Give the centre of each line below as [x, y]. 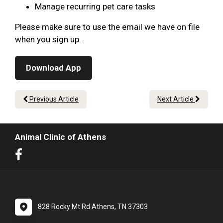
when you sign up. [49, 40]
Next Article [176, 99]
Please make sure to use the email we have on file [107, 27]
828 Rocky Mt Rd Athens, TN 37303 [93, 207]
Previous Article [53, 99]
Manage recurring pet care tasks [95, 7]
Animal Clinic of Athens [60, 137]
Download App [54, 68]
